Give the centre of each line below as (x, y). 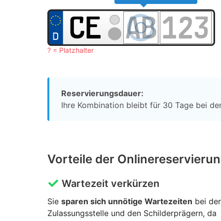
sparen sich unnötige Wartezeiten (127, 202)
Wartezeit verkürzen (109, 184)
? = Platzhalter (71, 50)
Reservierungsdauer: (102, 93)
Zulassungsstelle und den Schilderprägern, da (132, 213)
